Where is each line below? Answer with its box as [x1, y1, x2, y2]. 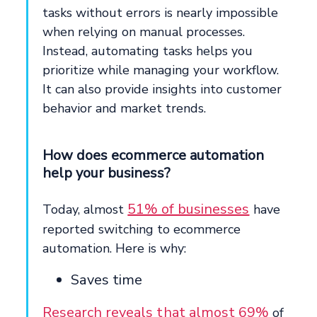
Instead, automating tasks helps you [42, 42, 253, 59]
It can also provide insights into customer [42, 80, 282, 98]
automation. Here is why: [42, 239, 187, 257]
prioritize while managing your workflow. [42, 61, 279, 79]
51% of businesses [127, 199, 250, 219]
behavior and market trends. [42, 99, 207, 117]
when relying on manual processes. [42, 23, 246, 40]
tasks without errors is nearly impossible [42, 4, 279, 21]
